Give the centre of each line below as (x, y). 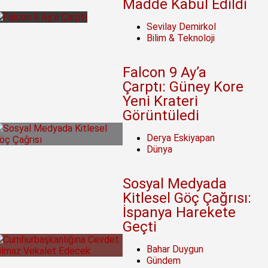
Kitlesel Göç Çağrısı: (187, 198)
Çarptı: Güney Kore (183, 87)
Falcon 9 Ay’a (165, 73)
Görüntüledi (161, 116)
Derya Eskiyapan (181, 138)
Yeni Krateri (161, 101)
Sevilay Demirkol (182, 27)
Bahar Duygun (175, 249)
